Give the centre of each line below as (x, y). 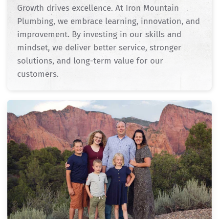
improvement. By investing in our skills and (99, 34)
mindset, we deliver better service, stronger (99, 47)
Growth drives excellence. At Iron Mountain (98, 8)
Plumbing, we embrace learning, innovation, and (109, 21)
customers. (38, 74)
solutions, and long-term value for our (90, 61)
